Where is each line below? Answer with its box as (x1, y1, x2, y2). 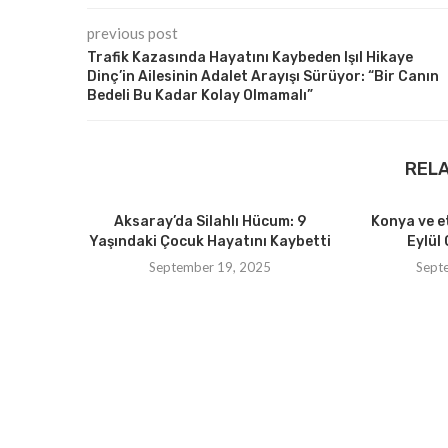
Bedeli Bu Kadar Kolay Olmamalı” (87, 87, 313, 105)
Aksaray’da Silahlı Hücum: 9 (114, 213, 307, 231)
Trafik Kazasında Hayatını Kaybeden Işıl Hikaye (87, 49, 413, 67)
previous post (87, 24, 178, 43)
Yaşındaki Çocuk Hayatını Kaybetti (89, 233, 332, 251)
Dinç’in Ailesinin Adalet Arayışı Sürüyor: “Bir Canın (87, 68, 439, 86)
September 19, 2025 (149, 259, 272, 276)
